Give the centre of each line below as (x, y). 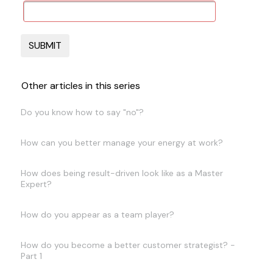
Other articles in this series (80, 86)
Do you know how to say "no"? (82, 112)
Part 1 (31, 256)
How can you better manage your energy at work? (122, 143)
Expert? (36, 184)
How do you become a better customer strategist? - (128, 245)
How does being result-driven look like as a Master (122, 173)
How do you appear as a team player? (97, 214)
